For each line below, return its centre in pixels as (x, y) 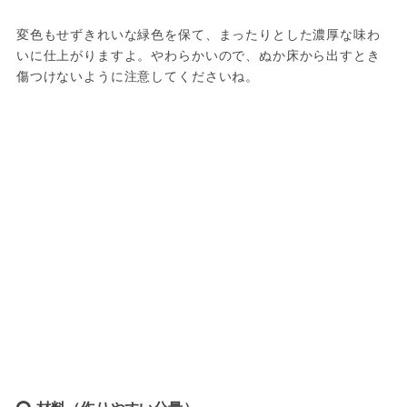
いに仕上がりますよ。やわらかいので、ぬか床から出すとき (198, 54)
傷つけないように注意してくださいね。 (138, 75)
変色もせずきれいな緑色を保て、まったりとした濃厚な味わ (198, 33)
